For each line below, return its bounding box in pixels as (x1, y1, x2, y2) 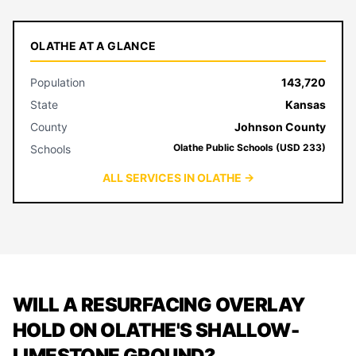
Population (30, 75, 85, 89)
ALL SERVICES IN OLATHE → (102, 171, 254, 184)
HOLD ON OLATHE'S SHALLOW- (13, 319, 299, 342)
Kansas (285, 98, 326, 111)
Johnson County (234, 120, 326, 133)
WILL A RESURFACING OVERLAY (13, 293, 305, 316)
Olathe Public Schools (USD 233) (173, 141, 326, 153)
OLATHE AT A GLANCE (30, 39, 157, 52)
